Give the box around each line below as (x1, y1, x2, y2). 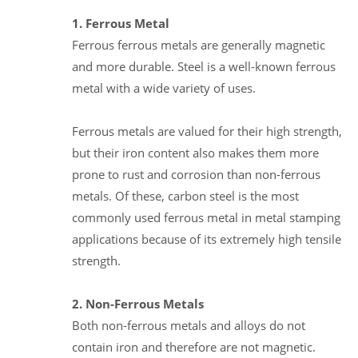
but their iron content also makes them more (72, 144, 319, 161)
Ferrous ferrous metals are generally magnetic (72, 36, 325, 53)
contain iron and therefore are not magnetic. (72, 338, 316, 355)
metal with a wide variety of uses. (72, 79, 256, 96)
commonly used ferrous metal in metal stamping (72, 209, 340, 225)
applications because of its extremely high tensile (72, 230, 341, 247)
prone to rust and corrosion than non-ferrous (72, 165, 320, 182)
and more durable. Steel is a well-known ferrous (72, 58, 336, 74)
